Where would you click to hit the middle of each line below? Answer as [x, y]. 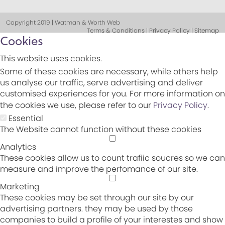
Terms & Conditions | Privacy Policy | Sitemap [153, 30]
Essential [26, 118]
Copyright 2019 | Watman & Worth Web [63, 22]
